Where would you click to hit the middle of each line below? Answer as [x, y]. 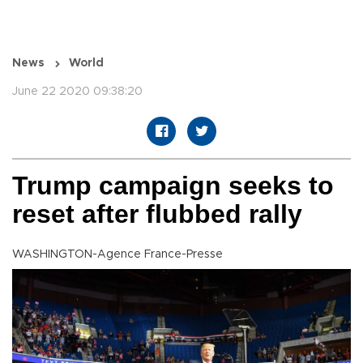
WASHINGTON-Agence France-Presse [117, 255]
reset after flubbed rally [157, 214]
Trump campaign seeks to [173, 186]
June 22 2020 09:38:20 [77, 92]
